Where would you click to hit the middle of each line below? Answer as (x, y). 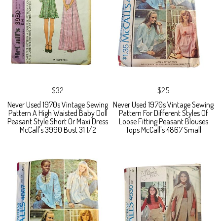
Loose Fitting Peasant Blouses (163, 122)
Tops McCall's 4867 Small (163, 130)
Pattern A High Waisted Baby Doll (58, 113)
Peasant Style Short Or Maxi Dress (58, 122)
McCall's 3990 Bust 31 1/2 (58, 130)
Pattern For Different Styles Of (163, 113)
